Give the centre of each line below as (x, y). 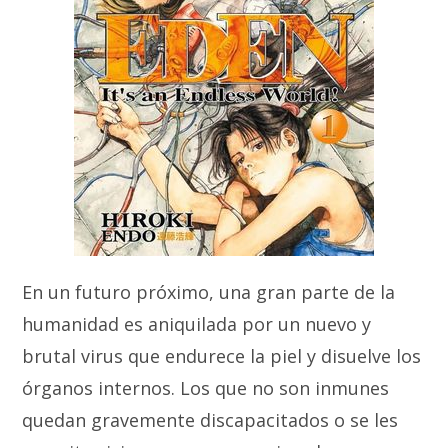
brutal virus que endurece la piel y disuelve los (222, 356)
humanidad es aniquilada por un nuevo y (197, 324)
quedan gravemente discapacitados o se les (210, 420)
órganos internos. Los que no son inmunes (206, 388)
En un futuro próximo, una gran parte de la (209, 292)
